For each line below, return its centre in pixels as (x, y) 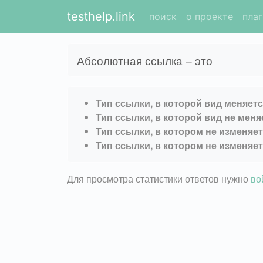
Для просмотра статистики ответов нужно (159, 178)
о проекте (210, 16)
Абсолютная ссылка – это (145, 60)
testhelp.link (101, 16)
